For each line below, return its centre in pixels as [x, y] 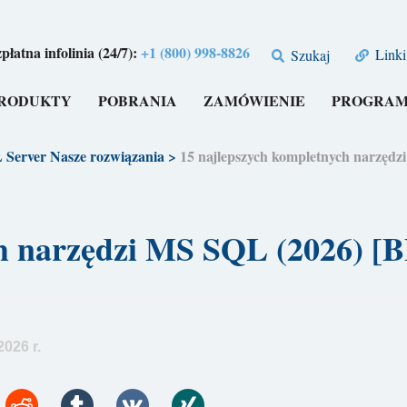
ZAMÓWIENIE [255, 101]
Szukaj [309, 55]
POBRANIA [138, 101]
